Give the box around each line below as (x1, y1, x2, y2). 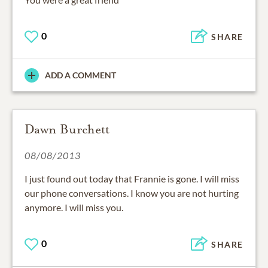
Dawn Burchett (25, 121, 109, 138)
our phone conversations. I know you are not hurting (25, 187, 239, 199)
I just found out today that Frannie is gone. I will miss (25, 173, 239, 185)
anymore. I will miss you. (25, 202, 123, 214)
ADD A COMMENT (45, 70, 116, 81)
